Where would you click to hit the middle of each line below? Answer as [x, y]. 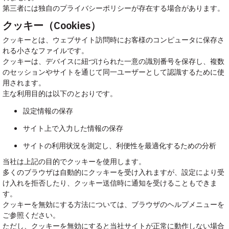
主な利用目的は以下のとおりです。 [60, 94]
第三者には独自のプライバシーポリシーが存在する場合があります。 [113, 8]
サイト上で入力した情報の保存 [73, 129]
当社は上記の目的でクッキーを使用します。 [74, 162]
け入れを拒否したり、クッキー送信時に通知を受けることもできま [110, 183]
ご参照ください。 [31, 215]
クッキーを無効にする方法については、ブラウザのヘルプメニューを [113, 205]
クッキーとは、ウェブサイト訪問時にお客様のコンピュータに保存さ [113, 40]
